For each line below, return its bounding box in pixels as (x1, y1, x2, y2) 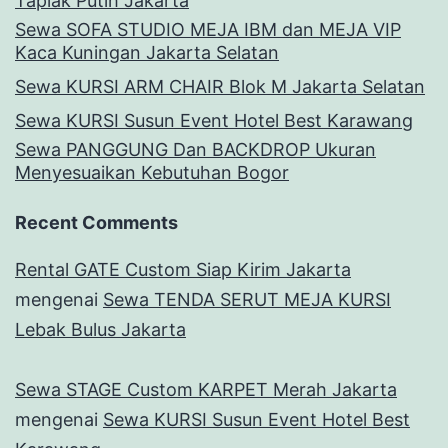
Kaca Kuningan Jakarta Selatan (15, 41, 279, 63)
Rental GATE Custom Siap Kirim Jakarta (15, 258, 351, 280)
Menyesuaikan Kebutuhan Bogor (15, 161, 289, 183)
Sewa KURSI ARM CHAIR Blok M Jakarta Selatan (15, 75, 425, 97)
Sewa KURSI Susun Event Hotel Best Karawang (15, 109, 413, 131)
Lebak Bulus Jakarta (15, 318, 186, 340)
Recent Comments (15, 211, 178, 233)
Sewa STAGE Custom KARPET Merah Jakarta (15, 378, 397, 400)
